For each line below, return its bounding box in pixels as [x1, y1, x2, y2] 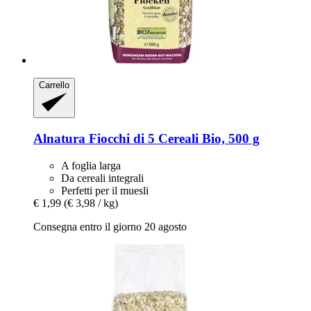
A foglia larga [61, 159, 121, 171]
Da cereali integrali [61, 171, 144, 184]
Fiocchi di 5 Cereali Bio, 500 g [85, 131, 260, 146]
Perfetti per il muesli [61, 184, 149, 196]
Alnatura [33, 131, 85, 146]
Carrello [39, 79, 69, 90]
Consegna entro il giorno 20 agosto [33, 220, 187, 233]
